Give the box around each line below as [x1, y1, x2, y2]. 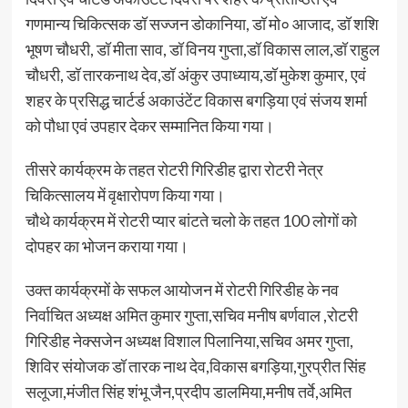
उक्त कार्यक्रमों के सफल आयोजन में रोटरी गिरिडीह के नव [25, 280, 339, 300]
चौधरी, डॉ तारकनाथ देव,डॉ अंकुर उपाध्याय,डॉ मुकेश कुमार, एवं [25, 65, 366, 85]
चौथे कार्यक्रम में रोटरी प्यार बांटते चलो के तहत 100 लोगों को [25, 210, 357, 230]
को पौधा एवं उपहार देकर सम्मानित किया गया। [25, 116, 274, 136]
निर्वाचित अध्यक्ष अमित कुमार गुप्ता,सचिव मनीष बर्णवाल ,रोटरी [25, 305, 358, 325]
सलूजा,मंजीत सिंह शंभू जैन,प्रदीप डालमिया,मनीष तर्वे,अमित [25, 382, 352, 402]
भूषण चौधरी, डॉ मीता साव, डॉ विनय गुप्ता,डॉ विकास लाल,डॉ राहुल [25, 39, 380, 59]
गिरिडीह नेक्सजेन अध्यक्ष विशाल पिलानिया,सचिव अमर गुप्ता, [25, 331, 353, 351]
